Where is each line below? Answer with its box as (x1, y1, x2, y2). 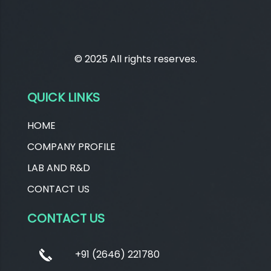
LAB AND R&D (27, 160, 90, 175)
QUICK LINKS (27, 88, 100, 106)
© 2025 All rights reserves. (74, 51, 197, 66)
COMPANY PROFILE (27, 139, 116, 154)
